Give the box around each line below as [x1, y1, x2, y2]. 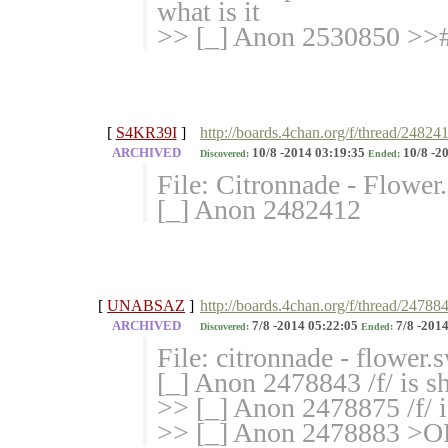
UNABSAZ [107, 297, 185, 315]
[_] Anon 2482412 [157, 194, 361, 226]
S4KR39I [115, 124, 177, 142]
